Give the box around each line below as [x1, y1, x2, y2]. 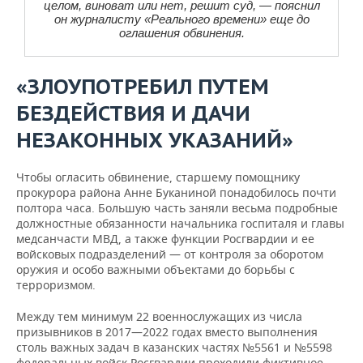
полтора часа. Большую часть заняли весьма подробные [16, 200, 338, 216]
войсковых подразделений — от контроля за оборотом [16, 246, 323, 262]
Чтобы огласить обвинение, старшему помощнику [16, 169, 300, 185]
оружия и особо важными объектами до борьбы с [16, 262, 295, 277]
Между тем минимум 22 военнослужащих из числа [16, 309, 302, 324]
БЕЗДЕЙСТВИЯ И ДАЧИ [16, 100, 250, 126]
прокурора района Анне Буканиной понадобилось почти [16, 185, 336, 200]
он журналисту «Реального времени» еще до [53, 12, 310, 26]
